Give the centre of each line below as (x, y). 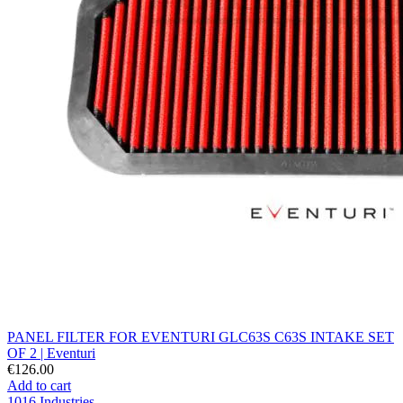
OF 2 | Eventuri (51, 353)
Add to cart (39, 385)
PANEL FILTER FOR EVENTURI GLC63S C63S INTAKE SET (201, 336)
